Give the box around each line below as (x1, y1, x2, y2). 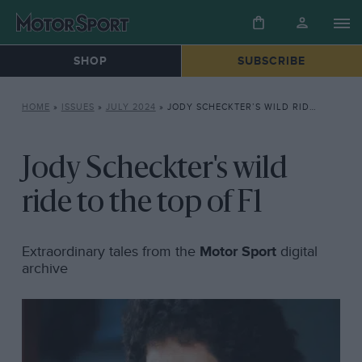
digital (276, 242, 318, 260)
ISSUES (61, 102, 95, 113)
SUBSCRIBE (238, 54, 306, 69)
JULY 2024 (105, 102, 156, 113)
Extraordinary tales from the (21, 242, 200, 260)
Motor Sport (199, 242, 276, 260)
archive (21, 259, 68, 277)
